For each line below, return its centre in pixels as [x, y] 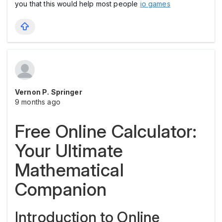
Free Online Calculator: [106, 131]
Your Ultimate [69, 150]
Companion [61, 189]
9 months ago [38, 102]
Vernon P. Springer [49, 92]
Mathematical [69, 170]
